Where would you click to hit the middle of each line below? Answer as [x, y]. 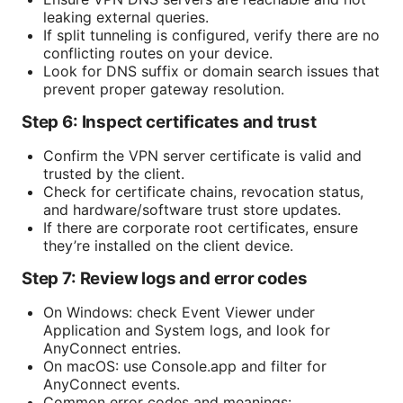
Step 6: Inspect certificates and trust [169, 122]
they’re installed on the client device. [168, 246]
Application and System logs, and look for [187, 331]
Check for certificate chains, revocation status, [203, 192]
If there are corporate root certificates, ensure [201, 228]
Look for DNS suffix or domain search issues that [211, 72]
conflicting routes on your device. [158, 54]
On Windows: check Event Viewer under [179, 313]
